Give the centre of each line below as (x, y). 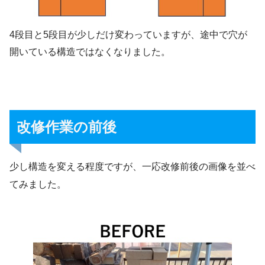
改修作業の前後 (67, 127)
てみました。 (38, 185)
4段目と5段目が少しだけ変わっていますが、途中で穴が (128, 35)
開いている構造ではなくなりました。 (90, 52)
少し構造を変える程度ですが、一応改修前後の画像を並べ (132, 167)
